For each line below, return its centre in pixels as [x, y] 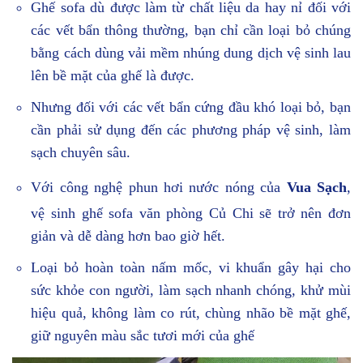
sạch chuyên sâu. [81, 153]
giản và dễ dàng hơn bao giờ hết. [128, 235]
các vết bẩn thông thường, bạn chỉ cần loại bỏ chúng [191, 30]
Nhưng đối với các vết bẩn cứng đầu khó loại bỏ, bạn [191, 107]
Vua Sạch [317, 187]
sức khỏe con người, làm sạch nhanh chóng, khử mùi [191, 290]
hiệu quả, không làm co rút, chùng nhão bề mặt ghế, [191, 312]
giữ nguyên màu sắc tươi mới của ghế [143, 335]
